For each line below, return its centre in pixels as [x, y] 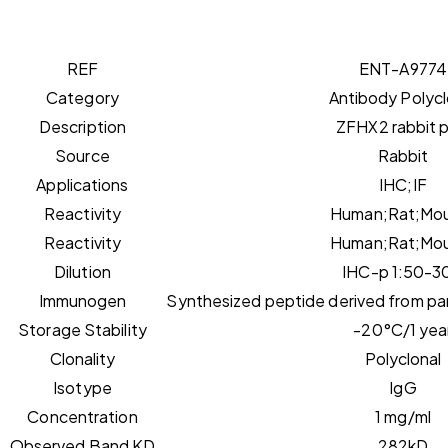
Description [82, 126]
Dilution [82, 271]
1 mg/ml [403, 416]
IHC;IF [403, 184]
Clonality [82, 358]
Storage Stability [82, 329]
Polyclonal [403, 358]
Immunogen [82, 300]
